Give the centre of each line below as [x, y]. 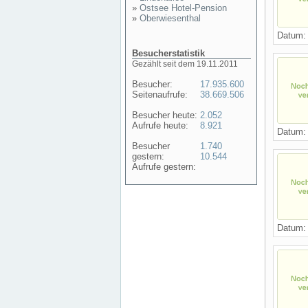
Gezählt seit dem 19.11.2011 [185, 64]
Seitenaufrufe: [160, 95]
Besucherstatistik [168, 53]
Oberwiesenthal [170, 18]
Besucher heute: [165, 115]
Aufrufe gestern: [164, 167]
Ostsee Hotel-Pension [183, 8]
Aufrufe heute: [160, 125]
